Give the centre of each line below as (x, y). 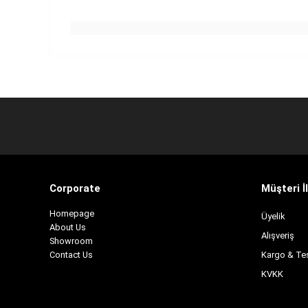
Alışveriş (277, 236)
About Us (68, 228)
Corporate (75, 189)
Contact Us (71, 255)
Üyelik (273, 217)
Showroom (71, 241)
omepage (75, 214)
